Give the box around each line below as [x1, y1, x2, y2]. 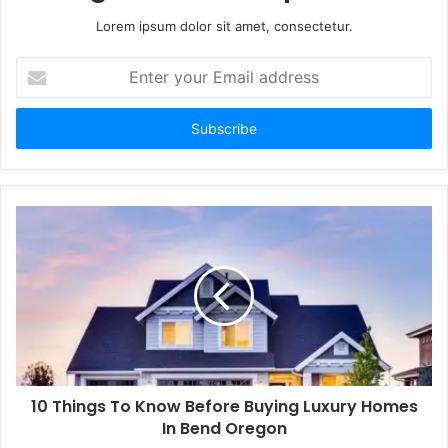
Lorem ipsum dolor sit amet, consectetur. [95, 17, 353, 34]
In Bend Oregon [161, 416, 287, 440]
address [15, 120, 65, 137]
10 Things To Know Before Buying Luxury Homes [30, 394, 418, 418]
